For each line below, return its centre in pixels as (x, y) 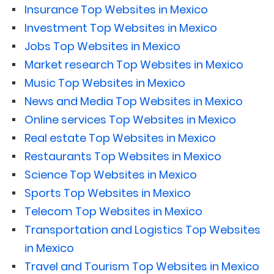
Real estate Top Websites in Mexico (120, 138)
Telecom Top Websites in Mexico (113, 211)
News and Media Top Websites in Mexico (134, 101)
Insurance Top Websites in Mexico (116, 9)
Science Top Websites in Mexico (111, 174)
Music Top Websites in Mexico (105, 83)
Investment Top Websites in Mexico (121, 28)
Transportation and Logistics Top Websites (143, 229)
